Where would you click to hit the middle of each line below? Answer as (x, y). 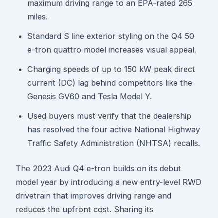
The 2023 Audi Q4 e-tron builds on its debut (98, 169)
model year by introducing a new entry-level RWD (109, 182)
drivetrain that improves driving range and (93, 196)
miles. (37, 17)
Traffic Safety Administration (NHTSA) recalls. (114, 143)
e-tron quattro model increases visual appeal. (112, 50)
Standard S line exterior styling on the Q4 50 (111, 36)
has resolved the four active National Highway (114, 130)
